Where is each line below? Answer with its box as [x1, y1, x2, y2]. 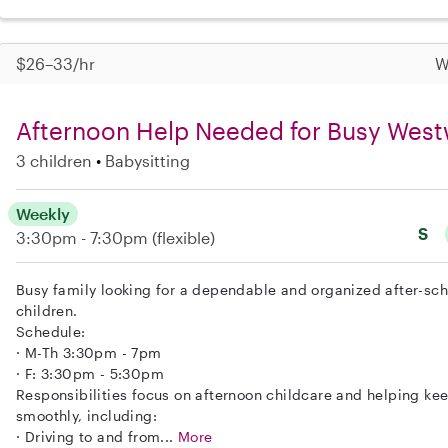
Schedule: [16, 322, 86, 340]
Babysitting [105, 150, 190, 170]
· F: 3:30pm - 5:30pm [16, 364, 164, 382]
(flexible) [152, 227, 215, 247]
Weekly [16, 203, 70, 223]
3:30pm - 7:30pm [16, 227, 152, 247]
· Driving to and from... [16, 427, 178, 445]
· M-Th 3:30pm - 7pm [16, 343, 162, 361]
